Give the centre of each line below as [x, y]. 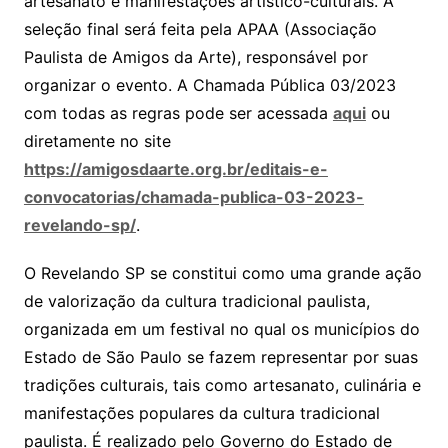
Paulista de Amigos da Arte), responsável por [195, 57]
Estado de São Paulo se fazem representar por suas [220, 357]
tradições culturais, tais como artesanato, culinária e [222, 385]
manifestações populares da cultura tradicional [201, 413]
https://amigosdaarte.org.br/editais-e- [175, 169]
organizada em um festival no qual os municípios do [221, 329]
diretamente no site [97, 141]
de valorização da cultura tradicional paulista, [196, 301]
